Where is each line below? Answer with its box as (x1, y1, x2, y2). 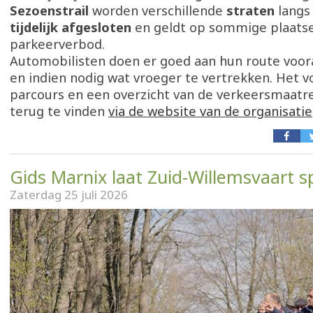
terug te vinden (10, 103, 108, 119)
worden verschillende (89, 2, 226, 19)
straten (226, 2, 275, 19)
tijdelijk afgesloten (10, 19, 131, 36)
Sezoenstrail (10, 2, 89, 19)
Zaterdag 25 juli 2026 (10, 187, 128, 203)
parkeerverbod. (10, 36, 105, 52)
